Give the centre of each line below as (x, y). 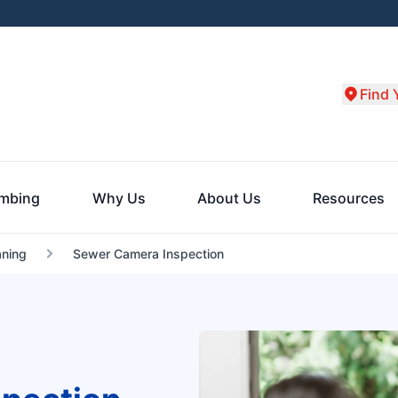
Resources (348, 198)
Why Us (119, 198)
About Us (229, 198)
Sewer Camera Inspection (148, 254)
